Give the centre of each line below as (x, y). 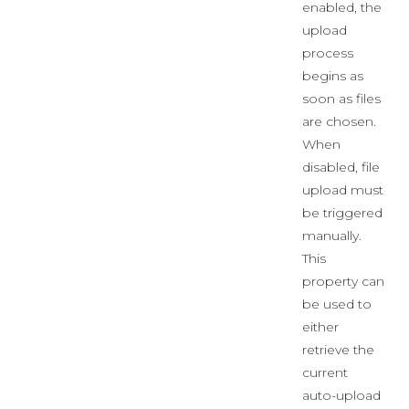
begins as (333, 76)
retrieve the (338, 350)
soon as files (341, 99)
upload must (343, 190)
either (320, 327)
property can (343, 281)
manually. (332, 236)
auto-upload (341, 395)
